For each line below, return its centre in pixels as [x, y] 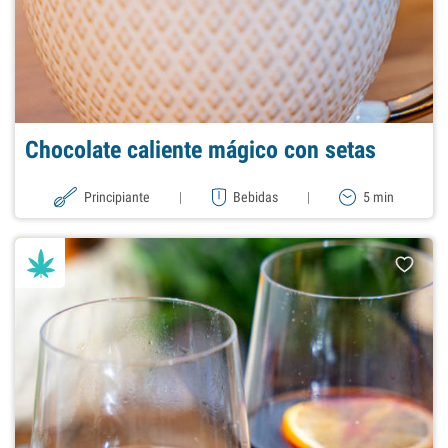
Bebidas [255, 197]
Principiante [117, 197]
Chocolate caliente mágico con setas [200, 150]
